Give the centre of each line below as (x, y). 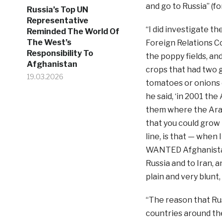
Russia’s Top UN (57, 10)
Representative (57, 21)
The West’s (49, 42)
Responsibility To (60, 53)
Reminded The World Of (73, 31)
